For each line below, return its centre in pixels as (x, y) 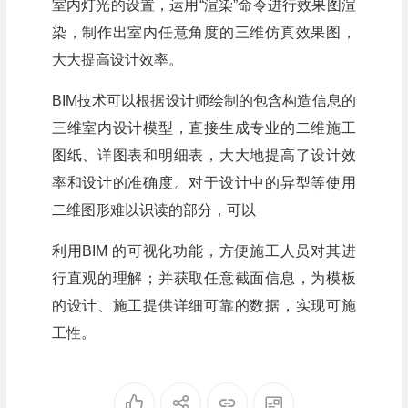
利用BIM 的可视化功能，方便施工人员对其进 (204, 251)
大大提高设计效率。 (117, 60)
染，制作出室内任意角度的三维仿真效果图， (204, 32)
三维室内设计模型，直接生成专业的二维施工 (204, 128)
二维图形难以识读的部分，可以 (153, 210)
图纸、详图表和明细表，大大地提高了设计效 (204, 155)
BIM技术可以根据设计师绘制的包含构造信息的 (204, 101)
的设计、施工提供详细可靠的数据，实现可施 (204, 306)
